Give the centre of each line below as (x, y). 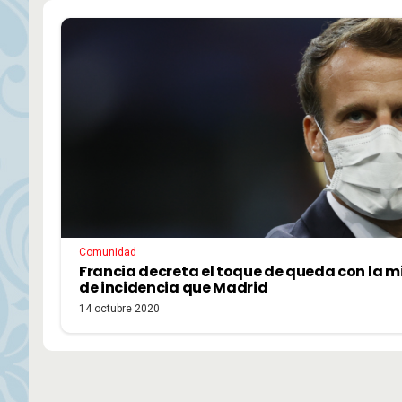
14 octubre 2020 (119, 309)
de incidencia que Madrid (174, 288)
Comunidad (108, 253)
